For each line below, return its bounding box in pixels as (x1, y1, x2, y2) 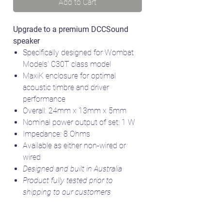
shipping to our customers (23, 187, 111, 197)
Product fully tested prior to (23, 176, 113, 186)
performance (23, 94, 65, 104)
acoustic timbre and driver (23, 83, 109, 93)
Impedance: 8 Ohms (23, 129, 90, 139)
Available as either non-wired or (23, 141, 126, 151)
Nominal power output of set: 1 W (23, 118, 135, 127)
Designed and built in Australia (23, 164, 122, 174)
